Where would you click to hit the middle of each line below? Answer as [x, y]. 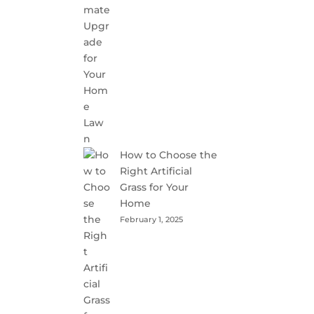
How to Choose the [169, 155]
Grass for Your [155, 187]
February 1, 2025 [152, 219]
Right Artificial [156, 171]
